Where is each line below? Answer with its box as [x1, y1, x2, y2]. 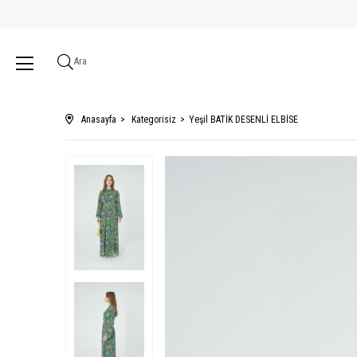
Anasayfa [81, 114, 116, 125]
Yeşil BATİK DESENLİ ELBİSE [189, 114, 298, 125]
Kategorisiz [131, 114, 176, 125]
